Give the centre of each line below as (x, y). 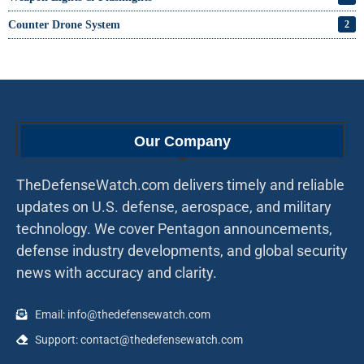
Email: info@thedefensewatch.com (122, 315)
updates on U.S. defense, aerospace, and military (174, 207)
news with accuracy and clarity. (117, 273)
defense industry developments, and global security (182, 251)
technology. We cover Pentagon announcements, (174, 229)
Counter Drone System (64, 25)
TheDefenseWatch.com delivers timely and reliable (180, 185)
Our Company (182, 142)
